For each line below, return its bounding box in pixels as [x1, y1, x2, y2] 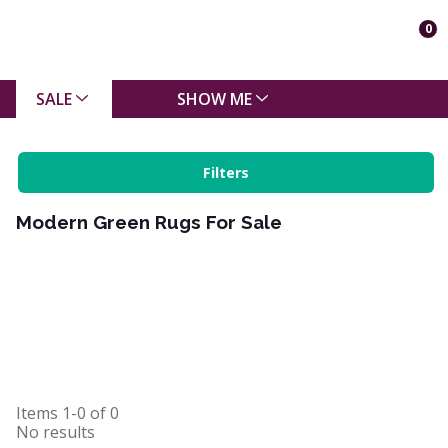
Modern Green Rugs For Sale [16, 211, 282, 233]
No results [16, 421, 95, 444]
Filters [203, 163, 249, 182]
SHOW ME [176, 87, 252, 110]
